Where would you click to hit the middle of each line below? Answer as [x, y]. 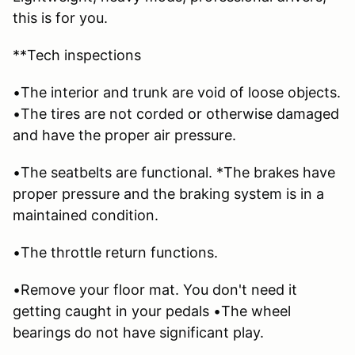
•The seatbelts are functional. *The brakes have [174, 173]
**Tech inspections [77, 55]
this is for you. [60, 18]
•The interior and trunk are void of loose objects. [177, 93]
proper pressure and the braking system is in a [168, 194]
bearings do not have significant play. [138, 333]
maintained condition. [86, 216]
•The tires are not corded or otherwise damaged [176, 114]
